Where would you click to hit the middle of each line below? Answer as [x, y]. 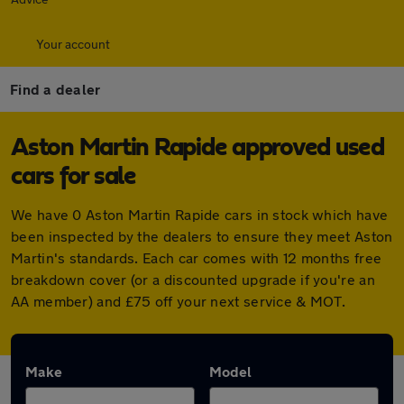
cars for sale [73, 177]
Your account [73, 44]
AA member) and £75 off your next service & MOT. [179, 301]
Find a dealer [55, 89]
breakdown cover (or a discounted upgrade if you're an [193, 279]
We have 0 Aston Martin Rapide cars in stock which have [200, 214]
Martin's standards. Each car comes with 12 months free [197, 257]
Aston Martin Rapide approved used [197, 148]
